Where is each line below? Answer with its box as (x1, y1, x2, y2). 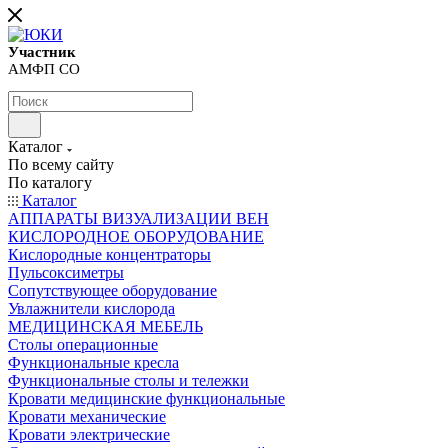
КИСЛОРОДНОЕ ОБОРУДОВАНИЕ (8, 228, 264, 246)
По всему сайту (8, 156, 114, 174)
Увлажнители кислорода (8, 300, 175, 318)
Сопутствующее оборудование (8, 282, 217, 300)
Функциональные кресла (8, 354, 179, 372)
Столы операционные (8, 336, 158, 354)
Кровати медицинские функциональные (8, 390, 285, 408)
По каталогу (8, 174, 92, 192)
